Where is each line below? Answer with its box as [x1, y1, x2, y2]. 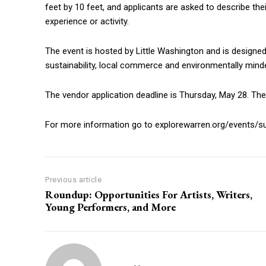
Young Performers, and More [45, 200, 176, 214]
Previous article [45, 175, 102, 185]
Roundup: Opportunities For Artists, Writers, [45, 188, 252, 202]
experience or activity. [45, 16, 129, 27]
